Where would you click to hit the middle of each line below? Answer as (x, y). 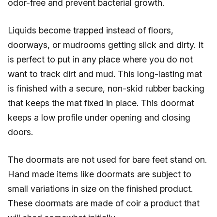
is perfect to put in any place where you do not (100, 59)
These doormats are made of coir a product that (104, 203)
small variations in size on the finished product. (100, 189)
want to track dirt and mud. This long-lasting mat (105, 74)
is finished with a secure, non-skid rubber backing (106, 88)
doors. (20, 132)
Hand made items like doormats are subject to (100, 174)
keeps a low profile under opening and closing (99, 117)
